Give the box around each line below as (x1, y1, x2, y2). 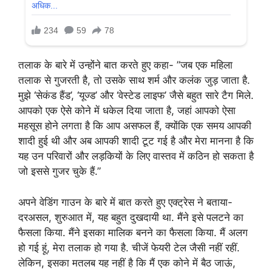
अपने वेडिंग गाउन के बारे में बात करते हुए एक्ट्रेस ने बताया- (18, 195, 233, 208)
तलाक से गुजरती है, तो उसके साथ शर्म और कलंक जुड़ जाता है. (18, 74, 250, 87)
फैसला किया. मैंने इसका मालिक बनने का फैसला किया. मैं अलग (18, 226, 248, 239)
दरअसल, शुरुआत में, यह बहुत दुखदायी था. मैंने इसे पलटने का (18, 211, 243, 223)
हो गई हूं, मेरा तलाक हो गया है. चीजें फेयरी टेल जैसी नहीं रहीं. (18, 241, 240, 254)
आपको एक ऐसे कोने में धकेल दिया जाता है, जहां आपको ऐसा (18, 104, 236, 117)
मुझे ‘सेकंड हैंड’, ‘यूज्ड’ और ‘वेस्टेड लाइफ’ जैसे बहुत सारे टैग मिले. (18, 89, 254, 102)
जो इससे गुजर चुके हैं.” (18, 165, 101, 178)
